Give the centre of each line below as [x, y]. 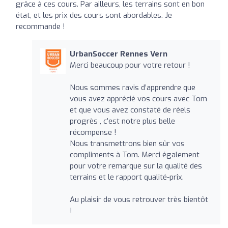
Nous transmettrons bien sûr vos [127, 143]
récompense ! [93, 132]
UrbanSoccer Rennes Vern [118, 54]
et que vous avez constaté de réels [130, 110]
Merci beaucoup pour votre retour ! [130, 65]
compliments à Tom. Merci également [134, 154]
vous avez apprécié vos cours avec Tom [138, 98]
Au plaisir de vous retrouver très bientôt [139, 199]
